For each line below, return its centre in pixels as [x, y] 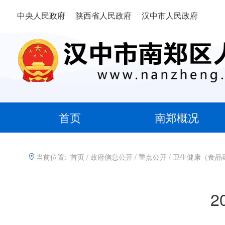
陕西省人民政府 [103, 15]
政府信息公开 [112, 156]
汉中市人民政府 [170, 15]
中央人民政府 [41, 15]
